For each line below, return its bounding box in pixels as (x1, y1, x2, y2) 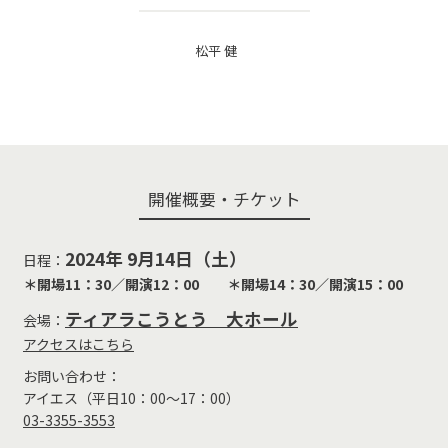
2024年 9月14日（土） (65, 245, 247, 271)
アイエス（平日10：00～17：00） (23, 387, 240, 408)
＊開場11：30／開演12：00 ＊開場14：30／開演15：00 (23, 273, 403, 294)
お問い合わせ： (23, 365, 121, 386)
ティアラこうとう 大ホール (65, 305, 298, 331)
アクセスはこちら (23, 333, 134, 354)
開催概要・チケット (147, 186, 301, 211)
